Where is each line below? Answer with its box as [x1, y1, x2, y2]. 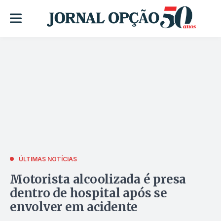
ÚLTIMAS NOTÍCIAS [19, 155, 77, 163]
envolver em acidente [10, 199, 138, 215]
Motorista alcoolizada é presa [10, 171, 186, 187]
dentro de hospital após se [10, 185, 167, 201]
